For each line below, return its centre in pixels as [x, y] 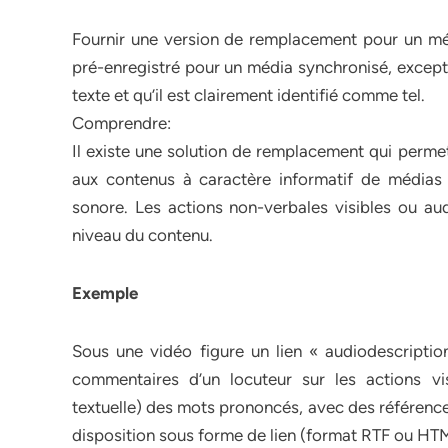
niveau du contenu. [142, 235]
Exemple [105, 293]
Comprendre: [121, 123]
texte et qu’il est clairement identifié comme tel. [248, 95]
